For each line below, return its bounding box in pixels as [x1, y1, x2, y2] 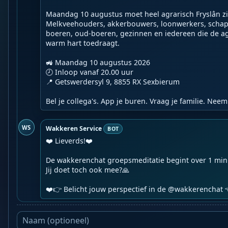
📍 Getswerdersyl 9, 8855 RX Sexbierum [46, 76, 180, 87]
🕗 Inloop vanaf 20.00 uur [46, 67, 134, 77]
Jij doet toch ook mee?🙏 [46, 165, 130, 175]
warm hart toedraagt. [46, 38, 120, 48]
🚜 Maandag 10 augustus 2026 [46, 57, 151, 67]
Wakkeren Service [46, 124, 102, 133]
